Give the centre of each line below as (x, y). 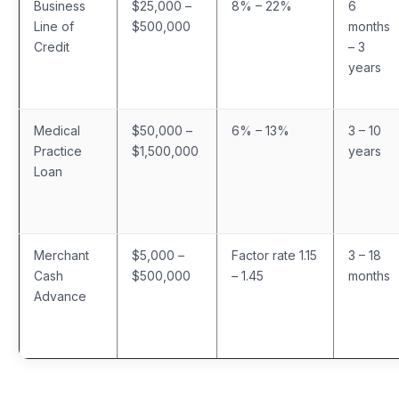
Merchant (61, 256)
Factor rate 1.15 (274, 256)
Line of (54, 27)
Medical (57, 131)
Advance (60, 297)
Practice (58, 151)
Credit (52, 47)
